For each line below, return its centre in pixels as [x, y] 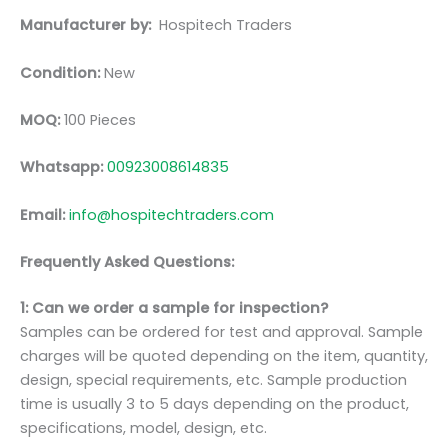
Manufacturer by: [89, 25]
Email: [44, 214]
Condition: [60, 72]
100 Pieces [98, 120]
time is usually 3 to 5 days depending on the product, [214, 403]
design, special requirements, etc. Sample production [213, 379]
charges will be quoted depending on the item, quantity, [224, 355]
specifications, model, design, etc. [143, 427]
